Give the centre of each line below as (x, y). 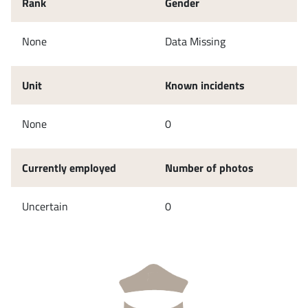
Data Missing (195, 41)
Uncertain (45, 206)
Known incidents (205, 85)
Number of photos (209, 167)
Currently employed (69, 167)
